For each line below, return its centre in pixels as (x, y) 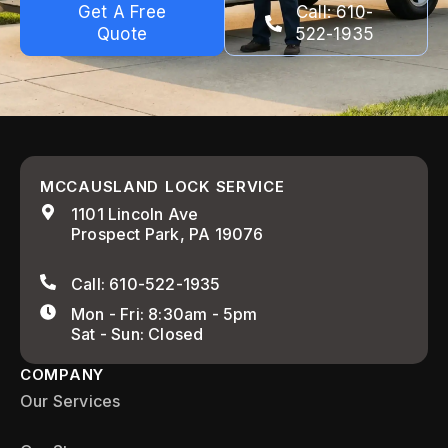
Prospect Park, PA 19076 (167, 234)
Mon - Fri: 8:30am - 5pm (164, 314)
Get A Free (122, 12)
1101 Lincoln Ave (135, 214)
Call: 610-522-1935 (146, 284)
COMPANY (62, 374)
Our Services (70, 401)
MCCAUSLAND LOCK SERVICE (162, 186)
